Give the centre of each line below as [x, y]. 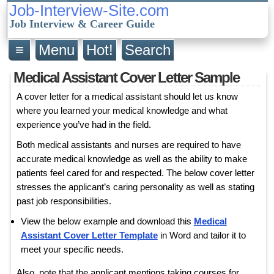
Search [148, 50]
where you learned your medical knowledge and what [122, 110]
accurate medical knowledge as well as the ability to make [131, 158]
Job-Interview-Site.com [90, 10]
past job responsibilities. [64, 201]
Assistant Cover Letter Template [89, 235]
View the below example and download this [107, 221]
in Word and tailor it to [202, 235]
